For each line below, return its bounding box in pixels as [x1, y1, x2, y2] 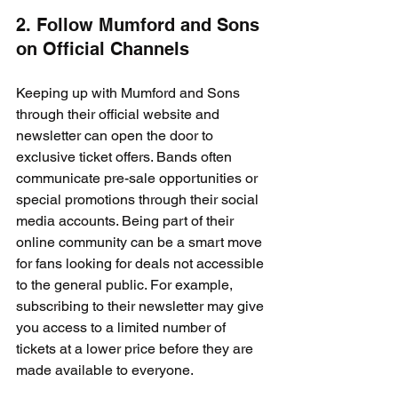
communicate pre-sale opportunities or [16, 170, 261, 187]
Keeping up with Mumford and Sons [16, 84, 243, 101]
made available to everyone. [16, 362, 194, 378]
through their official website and [16, 106, 223, 123]
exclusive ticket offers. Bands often [16, 148, 235, 165]
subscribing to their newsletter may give [16, 298, 267, 314]
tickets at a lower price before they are [16, 340, 257, 357]
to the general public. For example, [16, 276, 236, 293]
